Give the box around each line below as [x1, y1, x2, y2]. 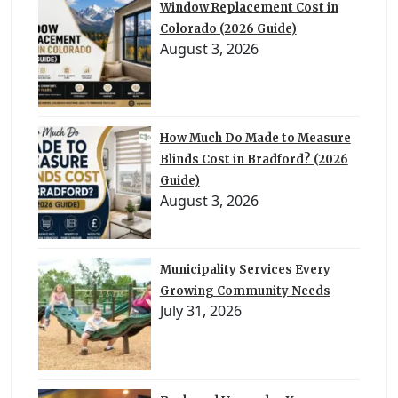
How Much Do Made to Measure [159, 131, 351, 147]
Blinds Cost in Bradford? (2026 [159, 152, 348, 168]
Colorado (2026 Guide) [159, 20, 297, 36]
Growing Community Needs [159, 283, 330, 298]
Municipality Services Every [159, 261, 330, 277]
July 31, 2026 [159, 300, 242, 321]
